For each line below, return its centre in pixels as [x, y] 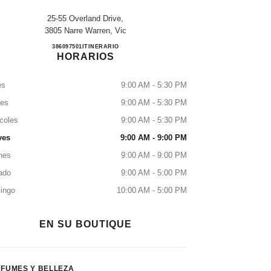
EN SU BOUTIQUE [86, 224]
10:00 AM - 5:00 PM [152, 190]
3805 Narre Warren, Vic [85, 31]
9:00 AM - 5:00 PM [154, 173]
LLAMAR [80, 47]
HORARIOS [86, 57]
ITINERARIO [100, 47]
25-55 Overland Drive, [86, 18]
